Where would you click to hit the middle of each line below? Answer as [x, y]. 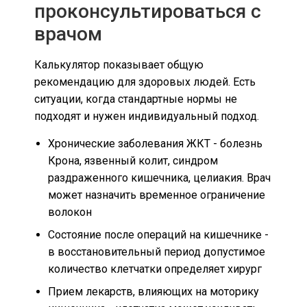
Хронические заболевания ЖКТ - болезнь [155, 143]
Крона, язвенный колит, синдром [133, 160]
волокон [70, 212]
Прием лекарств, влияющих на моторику [153, 291]
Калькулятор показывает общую [119, 65]
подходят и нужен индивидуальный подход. [147, 116]
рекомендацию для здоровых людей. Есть [145, 82]
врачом [68, 34]
